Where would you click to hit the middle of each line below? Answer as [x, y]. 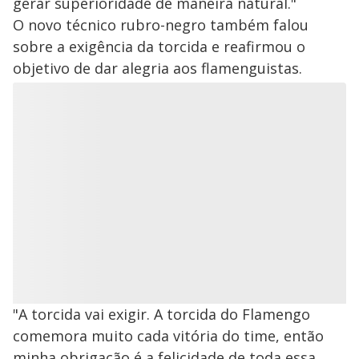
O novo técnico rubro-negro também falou [161, 25]
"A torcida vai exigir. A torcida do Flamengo [161, 315]
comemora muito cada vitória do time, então [168, 336]
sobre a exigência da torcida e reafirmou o [159, 47]
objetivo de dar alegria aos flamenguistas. [157, 69]
